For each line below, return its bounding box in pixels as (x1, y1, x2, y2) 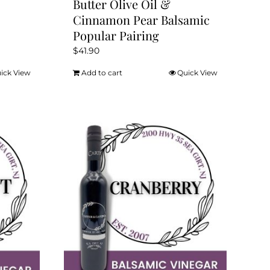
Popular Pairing (73, 27, 159, 44)
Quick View (177, 68, 218, 78)
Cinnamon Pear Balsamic (73, 11, 210, 28)
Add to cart (81, 68, 122, 78)
